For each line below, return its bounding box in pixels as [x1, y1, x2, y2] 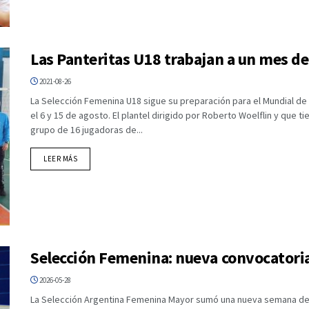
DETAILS [77, 153, 106, 163]
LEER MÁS [43, 154, 78, 164]
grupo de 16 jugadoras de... [30, 123, 143, 137]
